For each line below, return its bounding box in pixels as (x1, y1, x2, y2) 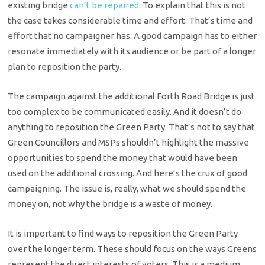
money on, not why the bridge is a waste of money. (8, 198, 213, 209)
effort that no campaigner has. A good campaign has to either (8, 30, 257, 41)
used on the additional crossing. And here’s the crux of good (8, 167, 248, 178)
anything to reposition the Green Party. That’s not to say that (8, 121, 256, 132)
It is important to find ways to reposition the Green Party (8, 228, 238, 239)
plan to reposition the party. (8, 61, 122, 72)
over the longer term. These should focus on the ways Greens (8, 244, 257, 254)
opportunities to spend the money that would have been (8, 152, 238, 163)
